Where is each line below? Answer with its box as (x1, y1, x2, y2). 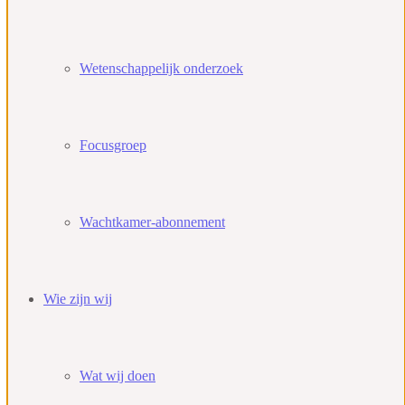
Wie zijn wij (43, 291, 112, 306)
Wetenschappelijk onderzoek (80, 61, 243, 76)
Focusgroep (80, 137, 146, 153)
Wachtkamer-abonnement (80, 214, 225, 230)
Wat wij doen (80, 368, 155, 383)
